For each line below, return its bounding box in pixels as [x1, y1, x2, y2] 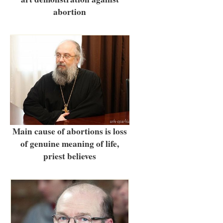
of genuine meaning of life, [20, 137, 119, 150]
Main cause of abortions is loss [12, 125, 127, 138]
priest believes [43, 150, 96, 163]
